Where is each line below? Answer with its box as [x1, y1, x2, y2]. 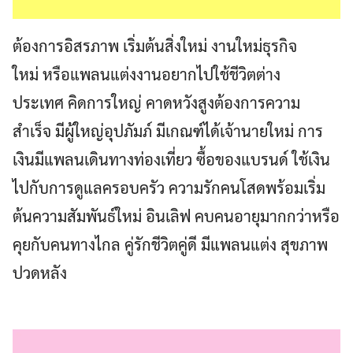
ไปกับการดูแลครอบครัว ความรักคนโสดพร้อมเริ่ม [13, 177, 325, 199]
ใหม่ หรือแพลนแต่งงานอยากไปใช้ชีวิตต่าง [13, 64, 281, 85]
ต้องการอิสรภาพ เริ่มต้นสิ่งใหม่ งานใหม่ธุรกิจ [13, 35, 297, 57]
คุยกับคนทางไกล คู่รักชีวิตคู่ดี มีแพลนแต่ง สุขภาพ [13, 234, 328, 255]
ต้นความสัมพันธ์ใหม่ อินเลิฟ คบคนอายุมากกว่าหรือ [13, 206, 340, 227]
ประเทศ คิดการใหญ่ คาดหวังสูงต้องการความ [13, 92, 300, 113]
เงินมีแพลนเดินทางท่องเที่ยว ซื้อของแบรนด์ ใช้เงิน [13, 149, 330, 170]
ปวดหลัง [13, 262, 67, 284]
